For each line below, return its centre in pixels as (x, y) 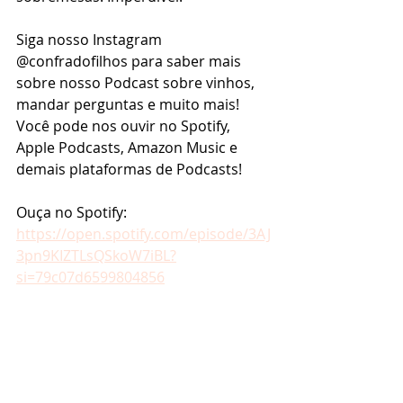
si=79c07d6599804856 (90, 277)
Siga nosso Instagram (91, 40)
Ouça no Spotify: (73, 212)
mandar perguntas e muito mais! (130, 104)
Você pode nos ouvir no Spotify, (125, 126)
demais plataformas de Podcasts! (129, 169)
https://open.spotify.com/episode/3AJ (143, 234)
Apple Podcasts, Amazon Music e (129, 148)
